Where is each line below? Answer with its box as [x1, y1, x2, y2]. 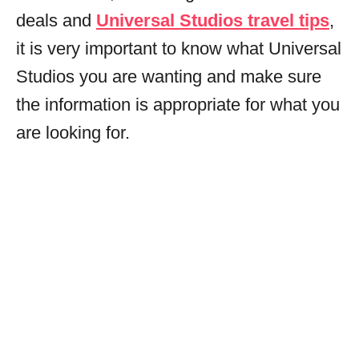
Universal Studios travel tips [96, 10, 329, 30]
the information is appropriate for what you [16, 94, 340, 115]
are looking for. [16, 122, 130, 143]
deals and [16, 10, 96, 30]
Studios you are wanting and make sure [16, 66, 321, 87]
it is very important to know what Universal [16, 38, 341, 58]
